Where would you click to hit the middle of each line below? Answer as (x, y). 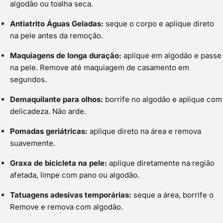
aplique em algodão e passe (171, 56)
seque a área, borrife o (172, 195)
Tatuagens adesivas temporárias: (71, 195)
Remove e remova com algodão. (66, 207)
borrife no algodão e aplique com (163, 100)
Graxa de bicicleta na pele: (58, 163)
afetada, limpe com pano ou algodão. (75, 175)
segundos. (28, 80)
